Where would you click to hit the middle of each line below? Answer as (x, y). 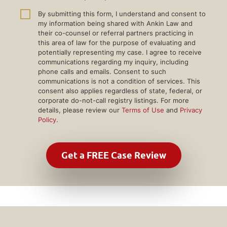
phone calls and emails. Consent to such (102, 71)
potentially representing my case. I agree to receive (120, 52)
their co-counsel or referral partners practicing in (116, 33)
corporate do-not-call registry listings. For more (113, 100)
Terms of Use (143, 110)
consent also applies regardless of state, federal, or (120, 90)
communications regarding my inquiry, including (113, 62)
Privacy (191, 110)
